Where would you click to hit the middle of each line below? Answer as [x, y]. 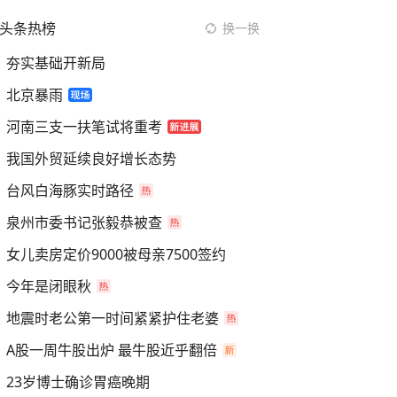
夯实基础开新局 [56, 63]
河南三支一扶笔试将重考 [84, 127]
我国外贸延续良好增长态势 [91, 159]
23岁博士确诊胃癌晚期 [78, 382]
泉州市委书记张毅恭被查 [84, 222]
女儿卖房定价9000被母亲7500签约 [116, 254]
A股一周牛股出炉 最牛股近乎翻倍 [112, 350]
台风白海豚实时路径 [70, 191]
